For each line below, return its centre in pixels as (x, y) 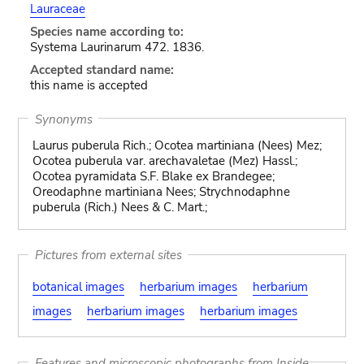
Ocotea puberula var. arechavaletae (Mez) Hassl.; (165, 161)
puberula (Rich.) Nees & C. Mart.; (119, 207)
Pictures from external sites (108, 255)
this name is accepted (89, 85)
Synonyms (63, 119)
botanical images (78, 286)
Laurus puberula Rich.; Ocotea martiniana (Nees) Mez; (177, 145)
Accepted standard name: (102, 70)
